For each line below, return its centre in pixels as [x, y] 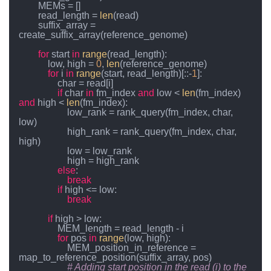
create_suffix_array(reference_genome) [103, 35]
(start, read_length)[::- [146, 74]
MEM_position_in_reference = [43, 248]
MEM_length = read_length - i [38, 229]
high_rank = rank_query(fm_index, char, [43, 132]
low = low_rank [43, 151]
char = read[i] [38, 83]
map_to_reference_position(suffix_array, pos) [115, 258]
